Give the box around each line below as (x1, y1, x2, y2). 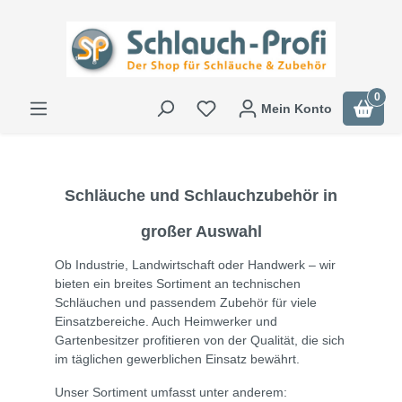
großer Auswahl (140, 223, 262, 241)
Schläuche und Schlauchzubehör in (65, 187, 337, 205)
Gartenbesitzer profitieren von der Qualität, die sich (55, 333, 345, 348)
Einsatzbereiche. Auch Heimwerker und (55, 314, 277, 329)
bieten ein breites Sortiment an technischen (55, 276, 301, 292)
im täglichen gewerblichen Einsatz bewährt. (55, 352, 300, 367)
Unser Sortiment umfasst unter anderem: (55, 385, 287, 400)
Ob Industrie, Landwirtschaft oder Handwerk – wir (55, 258, 336, 273)
